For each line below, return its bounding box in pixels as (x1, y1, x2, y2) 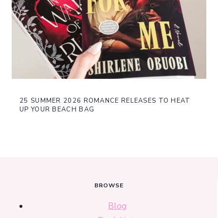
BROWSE (94, 182, 124, 190)
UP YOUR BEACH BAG (19, 105, 95, 114)
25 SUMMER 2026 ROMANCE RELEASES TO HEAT (19, 96, 191, 106)
